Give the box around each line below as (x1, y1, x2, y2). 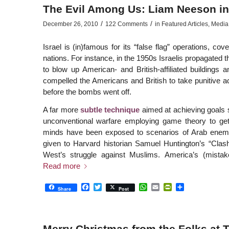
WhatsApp (147, 182, 185, 191)
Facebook (89, 182, 126, 191)
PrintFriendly (171, 182, 218, 191)
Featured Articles (161, 20, 208, 28)
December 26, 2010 (42, 20, 98, 28)
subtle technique (80, 105, 140, 114)
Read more (42, 161, 80, 170)
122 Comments (105, 20, 148, 28)
